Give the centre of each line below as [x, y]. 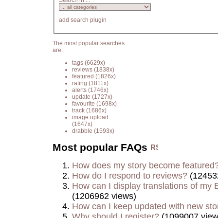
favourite [83, 103]
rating [80, 83]
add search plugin [83, 20]
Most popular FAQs [101, 147]
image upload [90, 117]
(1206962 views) [104, 196]
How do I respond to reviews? [130, 176]
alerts [79, 90]
